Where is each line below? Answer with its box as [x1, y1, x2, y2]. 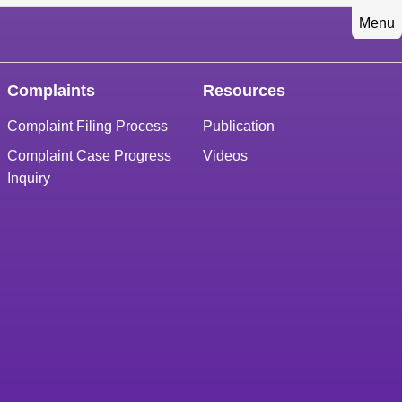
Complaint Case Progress [6, 146, 171, 163]
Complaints [6, 81, 95, 100]
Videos [203, 146, 249, 163]
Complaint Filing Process [6, 117, 168, 134]
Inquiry [6, 169, 50, 186]
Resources [203, 81, 286, 100]
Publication [203, 117, 275, 134]
